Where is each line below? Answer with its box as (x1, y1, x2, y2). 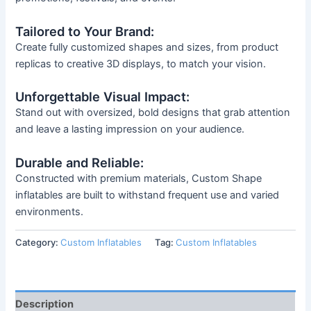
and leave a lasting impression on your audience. (15, 123, 245, 136)
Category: (15, 237, 61, 249)
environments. (15, 205, 84, 218)
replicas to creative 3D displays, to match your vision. (15, 57, 267, 70)
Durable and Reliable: (15, 154, 144, 170)
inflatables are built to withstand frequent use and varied (15, 188, 280, 201)
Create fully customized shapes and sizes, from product (15, 40, 279, 53)
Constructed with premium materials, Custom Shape (15, 171, 262, 185)
